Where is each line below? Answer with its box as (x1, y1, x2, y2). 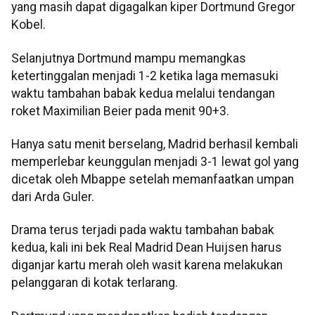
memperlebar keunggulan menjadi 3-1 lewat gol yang (11, 155, 299, 169)
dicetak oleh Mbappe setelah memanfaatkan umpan (11, 172, 294, 187)
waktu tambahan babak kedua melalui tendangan (11, 86, 275, 101)
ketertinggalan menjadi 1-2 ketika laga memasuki (11, 68, 278, 83)
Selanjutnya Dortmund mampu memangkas (11, 51, 246, 65)
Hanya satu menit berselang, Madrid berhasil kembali (11, 137, 298, 152)
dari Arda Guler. (11, 190, 94, 205)
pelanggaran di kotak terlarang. (11, 276, 178, 290)
